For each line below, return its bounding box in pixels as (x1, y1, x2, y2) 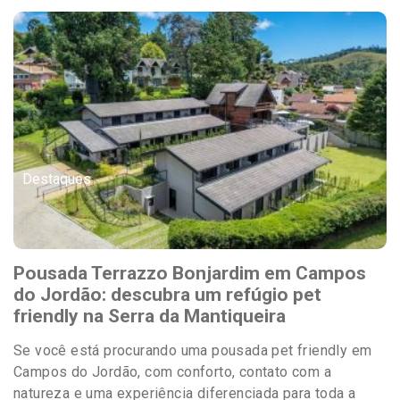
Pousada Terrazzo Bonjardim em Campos (13, 262, 366, 285)
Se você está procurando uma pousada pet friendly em (13, 342, 372, 360)
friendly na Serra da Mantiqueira (13, 305, 286, 328)
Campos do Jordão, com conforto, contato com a (13, 363, 331, 381)
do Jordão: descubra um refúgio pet (13, 284, 321, 306)
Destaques (22, 171, 91, 188)
